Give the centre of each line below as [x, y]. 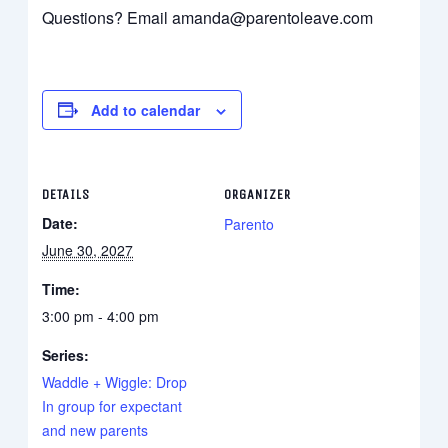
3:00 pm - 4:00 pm [101, 315]
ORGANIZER [257, 194]
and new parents [95, 429]
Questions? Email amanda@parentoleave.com [208, 17]
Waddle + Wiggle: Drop [115, 381]
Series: [66, 354]
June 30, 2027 [88, 249]
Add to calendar [146, 109]
